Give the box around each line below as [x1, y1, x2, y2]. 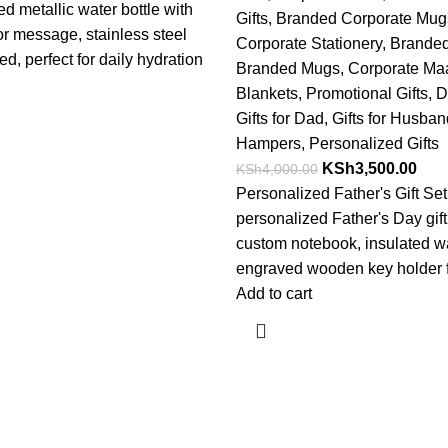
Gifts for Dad [235, 110, 324, 127]
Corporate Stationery [235, 35, 382, 52]
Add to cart [235, 285, 312, 302]
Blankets [235, 85, 298, 102]
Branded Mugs [235, 60, 340, 77]
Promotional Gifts [305, 85, 428, 102]
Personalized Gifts [308, 135, 439, 152]
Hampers [235, 135, 301, 152]
